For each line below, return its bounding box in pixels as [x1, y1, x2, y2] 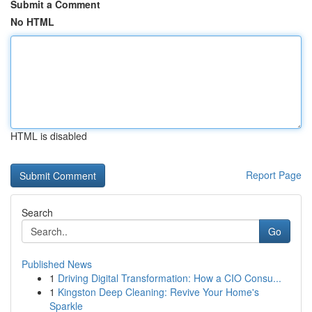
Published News [22, 257, 92, 271]
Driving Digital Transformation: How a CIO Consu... [58, 271, 281, 285]
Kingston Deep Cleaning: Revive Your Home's [58, 285, 259, 299]
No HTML [10, 15, 54, 29]
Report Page [246, 168, 302, 182]
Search [22, 205, 53, 219]
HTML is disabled [10, 129, 87, 143]
